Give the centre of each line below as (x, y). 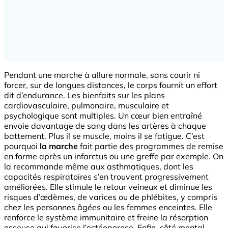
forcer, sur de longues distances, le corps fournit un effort (111, 85)
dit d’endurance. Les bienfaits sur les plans (84, 95)
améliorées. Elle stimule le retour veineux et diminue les (108, 187)
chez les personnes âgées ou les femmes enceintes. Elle (108, 207)
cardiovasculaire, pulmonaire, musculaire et (87, 105)
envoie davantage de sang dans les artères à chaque (105, 125)
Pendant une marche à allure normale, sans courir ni (102, 75)
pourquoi (22, 146)
